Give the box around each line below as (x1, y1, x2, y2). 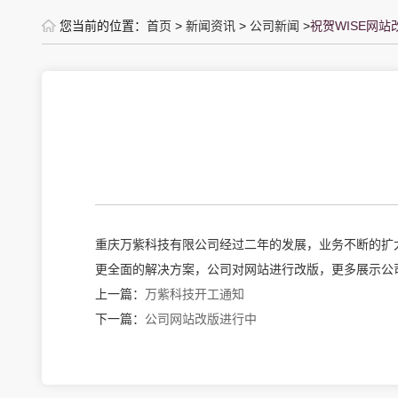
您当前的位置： (60, 19, 147, 33)
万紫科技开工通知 (145, 287, 244, 301)
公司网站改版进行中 (145, 312, 257, 326)
